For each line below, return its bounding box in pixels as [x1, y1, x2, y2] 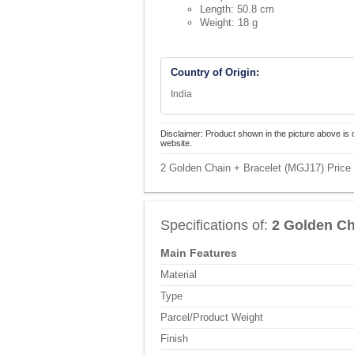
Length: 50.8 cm [200, 3, 274, 15]
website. [160, 138, 192, 148]
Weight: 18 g [200, 17, 258, 28]
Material [160, 269, 197, 281]
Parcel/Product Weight [160, 311, 263, 323]
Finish [160, 333, 188, 345]
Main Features [160, 247, 237, 259]
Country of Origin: [171, 66, 259, 78]
